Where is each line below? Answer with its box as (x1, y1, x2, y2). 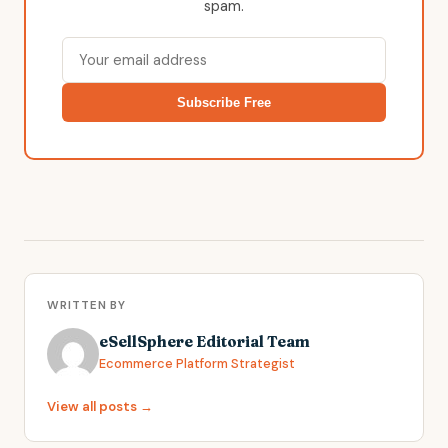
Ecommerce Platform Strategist (99, 355, 295, 373)
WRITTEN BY (47, 297, 127, 313)
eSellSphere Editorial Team (99, 332, 310, 352)
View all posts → (47, 397, 153, 415)
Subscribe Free (177, 94, 271, 110)
